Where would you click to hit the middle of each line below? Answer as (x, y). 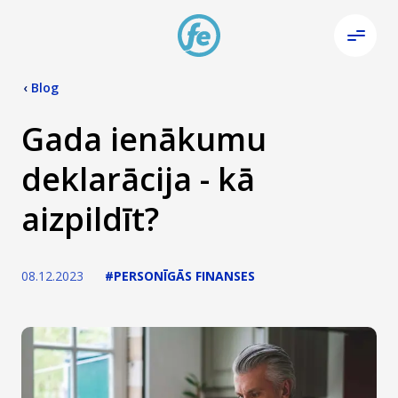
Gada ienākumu (144, 139)
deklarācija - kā (138, 179)
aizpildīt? (90, 219)
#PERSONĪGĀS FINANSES (180, 276)
